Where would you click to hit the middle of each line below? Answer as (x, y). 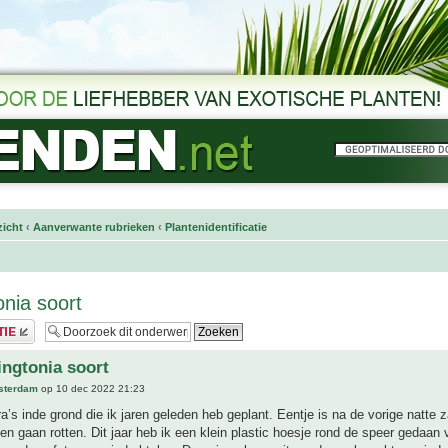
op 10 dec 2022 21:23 (91, 389)
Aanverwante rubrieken (94, 227)
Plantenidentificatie (216, 227)
